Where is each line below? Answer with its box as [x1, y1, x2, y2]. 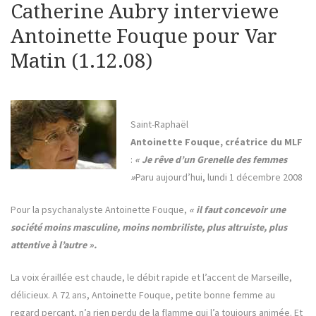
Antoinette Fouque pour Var [11, 25, 277, 49]
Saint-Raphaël [130, 118, 188, 131]
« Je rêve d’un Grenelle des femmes [134, 153, 287, 166]
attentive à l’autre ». [11, 238, 97, 252]
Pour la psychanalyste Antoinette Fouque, [11, 203, 189, 217]
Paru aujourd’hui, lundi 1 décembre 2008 [135, 171, 303, 184]
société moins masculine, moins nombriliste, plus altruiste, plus [11, 221, 287, 234]
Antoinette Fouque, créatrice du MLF [130, 135, 303, 149]
